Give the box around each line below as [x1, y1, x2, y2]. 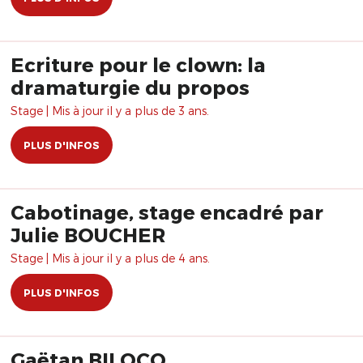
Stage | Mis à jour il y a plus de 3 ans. [11, 104, 209, 117]
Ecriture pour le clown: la [11, 53, 266, 76]
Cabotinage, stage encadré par [11, 200, 323, 224]
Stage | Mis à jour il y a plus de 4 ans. [11, 251, 210, 265]
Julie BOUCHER [11, 223, 165, 246]
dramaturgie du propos [11, 75, 250, 99]
